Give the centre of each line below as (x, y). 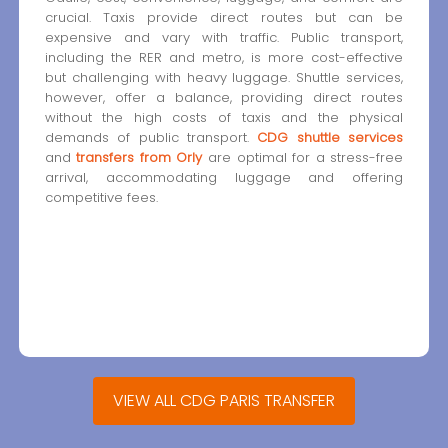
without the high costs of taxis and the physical (224, 117)
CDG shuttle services (330, 137)
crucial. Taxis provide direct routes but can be (224, 17)
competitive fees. (101, 197)
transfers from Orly (139, 157)
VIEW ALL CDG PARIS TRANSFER (224, 400)
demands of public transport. (151, 137)
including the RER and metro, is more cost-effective (224, 57)
